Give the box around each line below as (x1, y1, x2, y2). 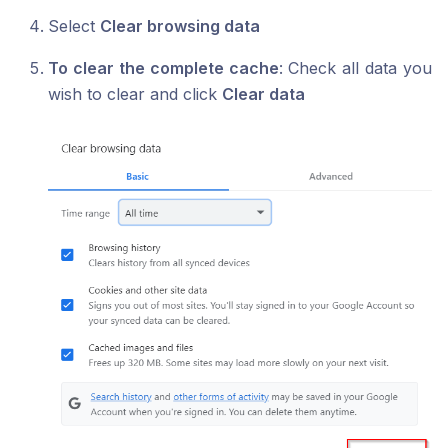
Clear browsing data (100, 16, 260, 36)
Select (48, 16, 100, 36)
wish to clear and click (48, 84, 222, 104)
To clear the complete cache (48, 58, 279, 78)
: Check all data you (278, 58, 432, 78)
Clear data (222, 84, 305, 104)
